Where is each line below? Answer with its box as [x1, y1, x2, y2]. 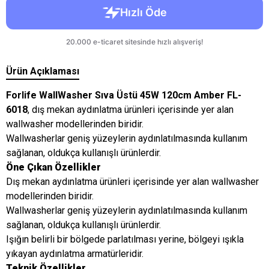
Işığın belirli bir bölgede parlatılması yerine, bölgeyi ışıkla [6, 234, 244, 245]
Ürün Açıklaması [6, 65, 79, 77]
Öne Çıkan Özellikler [6, 162, 101, 173]
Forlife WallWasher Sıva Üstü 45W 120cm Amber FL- [6, 89, 241, 101]
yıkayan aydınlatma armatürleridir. [6, 248, 144, 259]
